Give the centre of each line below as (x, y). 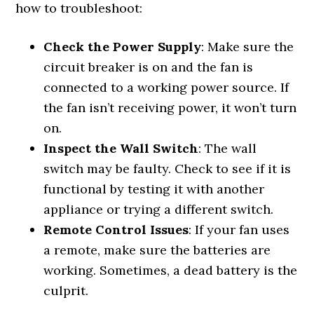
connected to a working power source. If (166, 87)
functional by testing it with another (154, 189)
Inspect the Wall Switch (121, 148)
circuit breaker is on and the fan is (149, 67)
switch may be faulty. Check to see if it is (168, 169)
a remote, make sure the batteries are (157, 250)
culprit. (66, 291)
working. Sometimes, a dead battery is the (171, 270)
